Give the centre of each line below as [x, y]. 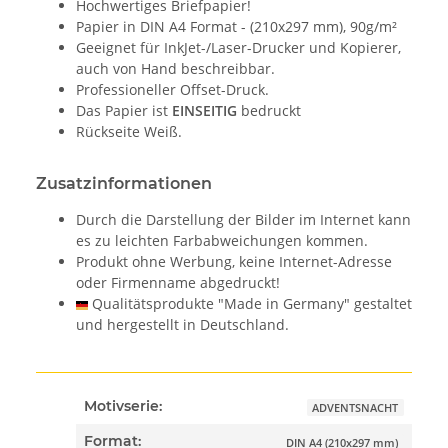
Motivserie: [123, 406]
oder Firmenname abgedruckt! [178, 282]
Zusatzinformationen [124, 183]
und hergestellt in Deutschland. [182, 324]
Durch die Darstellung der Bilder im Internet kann [243, 219]
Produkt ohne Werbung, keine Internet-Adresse [234, 261]
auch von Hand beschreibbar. [175, 68]
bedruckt [269, 110]
